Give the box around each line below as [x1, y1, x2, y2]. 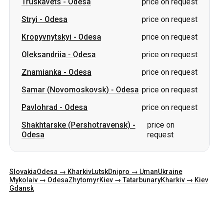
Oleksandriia [22, 50, 66, 59]
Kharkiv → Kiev [161, 176, 208, 184]
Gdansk [9, 184, 34, 192]
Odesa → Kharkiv [37, 168, 91, 175]
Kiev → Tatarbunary [99, 176, 161, 184]
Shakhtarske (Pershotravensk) [22, 120, 131, 130]
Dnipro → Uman [108, 168, 158, 175]
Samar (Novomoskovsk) [22, 85, 109, 94]
